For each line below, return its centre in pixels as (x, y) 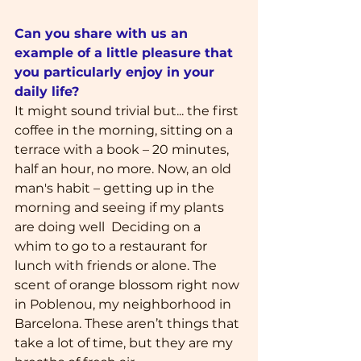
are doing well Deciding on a (109, 226)
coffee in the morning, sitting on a (125, 130)
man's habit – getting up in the (116, 188)
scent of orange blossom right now (129, 284)
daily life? (47, 91)
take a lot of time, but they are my (125, 342)
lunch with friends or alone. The (117, 265)
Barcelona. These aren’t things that (129, 323)
